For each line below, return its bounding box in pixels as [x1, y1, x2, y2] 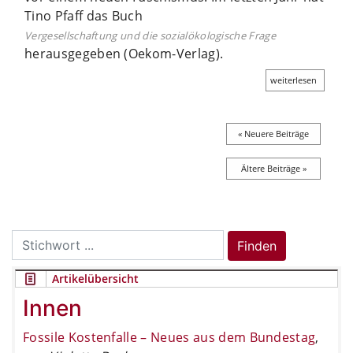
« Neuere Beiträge [238, 127, 309, 139]
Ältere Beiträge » [240, 162, 307, 174]
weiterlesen [270, 73, 317, 86]
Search [11, 230, 52, 247]
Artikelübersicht [52, 270, 139, 286]
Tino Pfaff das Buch [24, 6, 143, 24]
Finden [237, 237, 277, 254]
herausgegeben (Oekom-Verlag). [24, 44, 224, 62]
